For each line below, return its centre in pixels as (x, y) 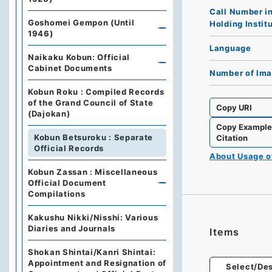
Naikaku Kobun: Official (79, 57)
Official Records (69, 148)
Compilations (57, 194)
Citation (232, 138)
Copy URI (234, 107)
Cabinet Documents (70, 68)
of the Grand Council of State (91, 103)
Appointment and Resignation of (97, 263)
